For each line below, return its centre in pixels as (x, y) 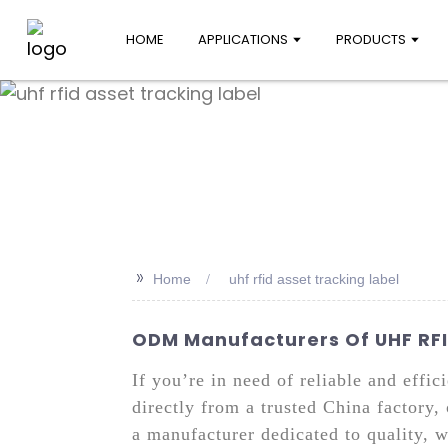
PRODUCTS (371, 39)
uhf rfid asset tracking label (314, 279)
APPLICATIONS (242, 39)
